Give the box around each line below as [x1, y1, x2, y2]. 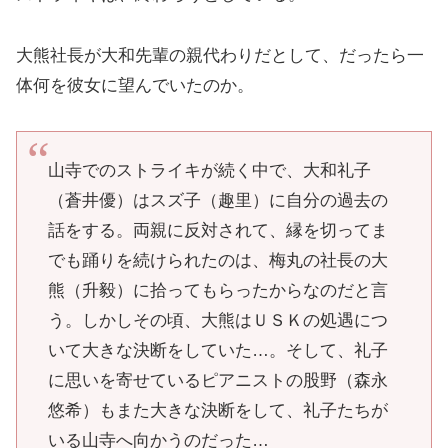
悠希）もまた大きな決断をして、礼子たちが [47, 401, 388, 421]
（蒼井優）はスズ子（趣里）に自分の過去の [47, 191, 388, 211]
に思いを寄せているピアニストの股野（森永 [47, 371, 388, 391]
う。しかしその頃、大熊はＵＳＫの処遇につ [47, 311, 388, 331]
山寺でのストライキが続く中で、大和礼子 [47, 161, 371, 181]
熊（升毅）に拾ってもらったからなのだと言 [47, 281, 388, 301]
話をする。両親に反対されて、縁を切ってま [47, 221, 388, 241]
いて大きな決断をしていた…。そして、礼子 [47, 341, 388, 361]
